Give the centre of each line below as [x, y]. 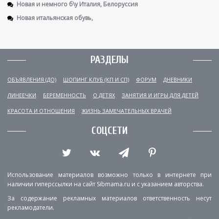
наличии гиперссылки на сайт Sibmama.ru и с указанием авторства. [106, 184]
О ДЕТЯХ [104, 95]
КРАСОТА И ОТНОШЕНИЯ [41, 111]
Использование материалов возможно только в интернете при [109, 175]
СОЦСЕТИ [109, 131]
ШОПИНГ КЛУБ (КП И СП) [96, 79]
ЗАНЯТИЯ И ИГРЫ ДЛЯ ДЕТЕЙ [160, 95]
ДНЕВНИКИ [178, 79]
